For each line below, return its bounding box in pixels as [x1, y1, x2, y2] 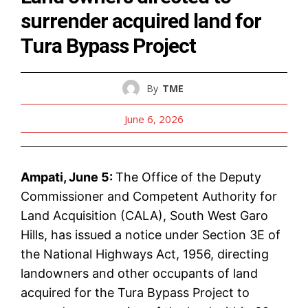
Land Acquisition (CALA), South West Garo [21, 208, 268, 223]
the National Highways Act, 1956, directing [21, 247, 269, 262]
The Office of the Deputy [115, 170, 261, 185]
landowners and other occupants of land [21, 266, 258, 281]
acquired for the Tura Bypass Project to [21, 285, 250, 300]
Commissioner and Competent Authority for [21, 189, 277, 204]
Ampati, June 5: [21, 170, 115, 185]
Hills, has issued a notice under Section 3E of [21, 228, 280, 243]
